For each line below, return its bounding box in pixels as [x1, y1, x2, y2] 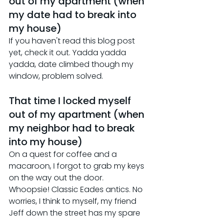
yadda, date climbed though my [9, 58, 135, 70]
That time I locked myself [9, 93, 133, 108]
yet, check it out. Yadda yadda [9, 46, 128, 58]
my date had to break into [9, 7, 139, 22]
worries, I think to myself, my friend [9, 195, 138, 207]
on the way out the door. [9, 172, 106, 183]
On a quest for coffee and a [9, 148, 119, 160]
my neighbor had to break [9, 121, 137, 135]
